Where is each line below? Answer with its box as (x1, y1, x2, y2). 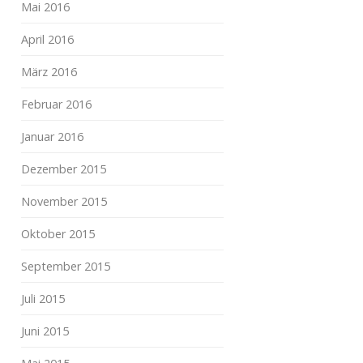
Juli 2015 (21, 291, 65, 306)
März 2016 (21, 64, 77, 79)
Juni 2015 (21, 323, 69, 339)
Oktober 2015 (21, 226, 95, 241)
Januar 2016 (21, 129, 83, 144)
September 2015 (21, 258, 110, 274)
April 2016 (21, 32, 74, 47)
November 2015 (21, 194, 107, 209)
